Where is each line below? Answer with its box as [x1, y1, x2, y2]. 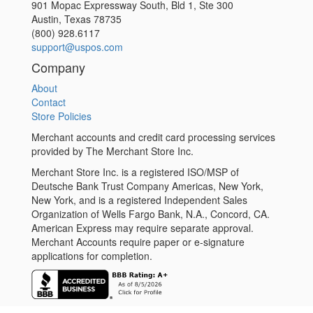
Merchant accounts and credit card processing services [31, 130, 275, 145]
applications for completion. [31, 249, 152, 263]
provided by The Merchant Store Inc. [31, 144, 194, 159]
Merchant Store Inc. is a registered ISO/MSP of [31, 165, 239, 180]
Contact [31, 95, 66, 110]
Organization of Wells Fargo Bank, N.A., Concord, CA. [31, 207, 270, 221]
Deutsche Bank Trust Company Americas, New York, [31, 179, 263, 194]
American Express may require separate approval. [31, 221, 254, 235]
